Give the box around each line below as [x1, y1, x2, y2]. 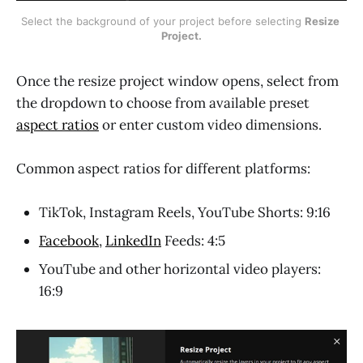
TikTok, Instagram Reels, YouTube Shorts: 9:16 [39, 203, 331, 221]
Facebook [39, 231, 99, 250]
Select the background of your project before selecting [21, 14, 305, 28]
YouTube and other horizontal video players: [39, 259, 321, 278]
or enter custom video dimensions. [99, 115, 322, 134]
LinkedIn [105, 231, 161, 250]
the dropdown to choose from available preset [16, 93, 310, 112]
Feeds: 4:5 [161, 231, 225, 250]
